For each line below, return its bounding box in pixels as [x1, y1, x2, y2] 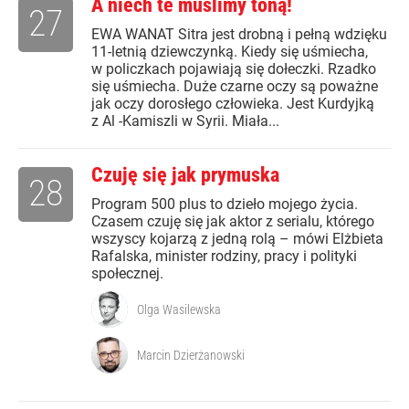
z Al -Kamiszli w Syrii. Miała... [91, 112, 279, 131]
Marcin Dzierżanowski [137, 348, 245, 363]
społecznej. [91, 265, 163, 283]
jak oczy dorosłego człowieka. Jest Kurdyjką [91, 95, 374, 113]
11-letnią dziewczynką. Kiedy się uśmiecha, [91, 43, 368, 61]
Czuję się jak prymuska [91, 163, 279, 187]
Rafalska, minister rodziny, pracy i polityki [91, 247, 357, 266]
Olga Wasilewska [137, 302, 221, 318]
